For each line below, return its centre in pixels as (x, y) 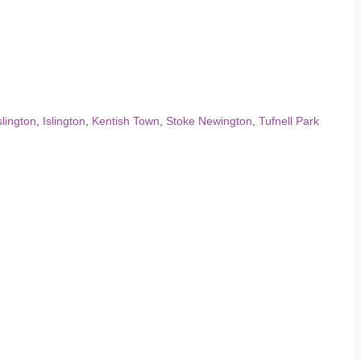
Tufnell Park (289, 121)
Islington (64, 121)
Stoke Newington (209, 121)
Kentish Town (126, 121)
